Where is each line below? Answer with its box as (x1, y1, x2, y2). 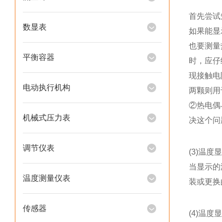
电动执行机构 (23, 83, 70, 92)
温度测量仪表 (23, 174, 70, 182)
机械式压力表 (23, 113, 70, 122)
